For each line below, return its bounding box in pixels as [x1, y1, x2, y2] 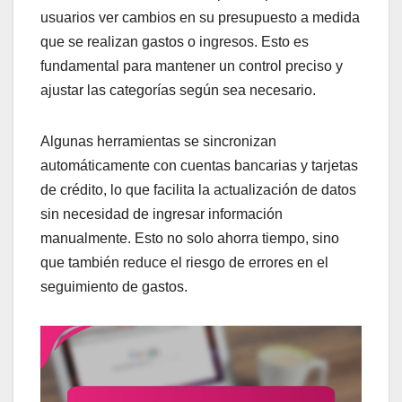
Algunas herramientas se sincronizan [40, 133, 276, 149]
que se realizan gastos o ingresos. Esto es [40, 33, 309, 49]
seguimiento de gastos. [40, 278, 188, 294]
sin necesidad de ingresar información [40, 205, 283, 222]
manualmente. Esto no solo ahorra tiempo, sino [40, 230, 339, 246]
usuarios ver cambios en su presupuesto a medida [40, 9, 360, 25]
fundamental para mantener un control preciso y [40, 57, 343, 74]
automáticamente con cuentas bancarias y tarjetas [40, 157, 358, 173]
